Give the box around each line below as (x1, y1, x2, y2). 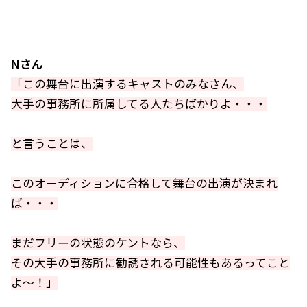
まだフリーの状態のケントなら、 (11, 236, 185, 250)
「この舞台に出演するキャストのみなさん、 (11, 77, 244, 91)
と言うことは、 (11, 137, 93, 151)
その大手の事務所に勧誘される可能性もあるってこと (11, 256, 290, 270)
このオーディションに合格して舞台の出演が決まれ (11, 177, 278, 191)
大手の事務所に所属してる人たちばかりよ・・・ (11, 97, 267, 111)
